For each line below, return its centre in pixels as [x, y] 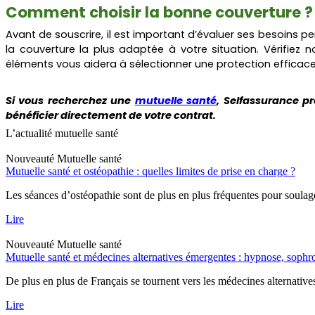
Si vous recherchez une [70, 101]
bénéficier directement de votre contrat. [111, 116]
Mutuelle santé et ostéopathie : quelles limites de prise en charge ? [150, 171]
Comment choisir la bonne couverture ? [159, 13]
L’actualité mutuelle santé [62, 133]
